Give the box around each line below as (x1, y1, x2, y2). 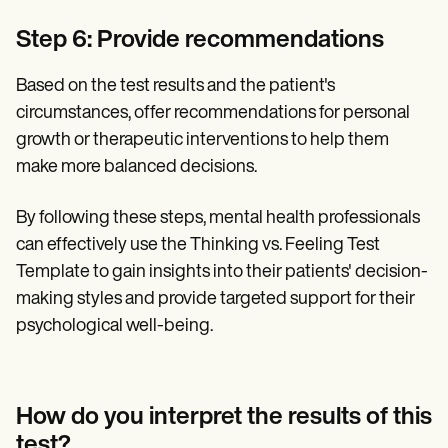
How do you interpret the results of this (16, 405, 432, 430)
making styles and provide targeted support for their (16, 289, 415, 309)
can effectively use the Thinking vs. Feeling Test (16, 235, 380, 255)
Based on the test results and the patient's (16, 76, 335, 96)
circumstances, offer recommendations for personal (16, 103, 410, 123)
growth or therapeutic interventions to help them (16, 130, 389, 150)
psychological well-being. (16, 316, 213, 336)
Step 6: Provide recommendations (16, 28, 384, 53)
